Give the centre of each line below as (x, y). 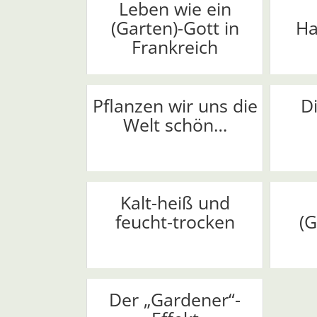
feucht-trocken (175, 222)
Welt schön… (175, 125)
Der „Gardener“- (175, 300)
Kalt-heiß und (175, 203)
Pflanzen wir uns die (175, 106)
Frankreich (175, 47)
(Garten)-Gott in (175, 28)
